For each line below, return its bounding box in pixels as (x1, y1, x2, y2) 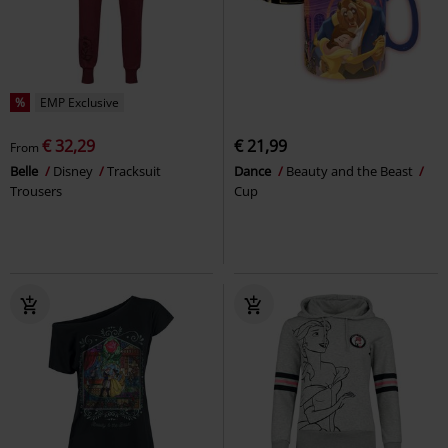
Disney (53, 161, 96, 180)
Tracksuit (107, 161, 161, 180)
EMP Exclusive (40, 93, 119, 111)
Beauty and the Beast (286, 161, 416, 180)
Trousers (10, 181, 62, 200)
